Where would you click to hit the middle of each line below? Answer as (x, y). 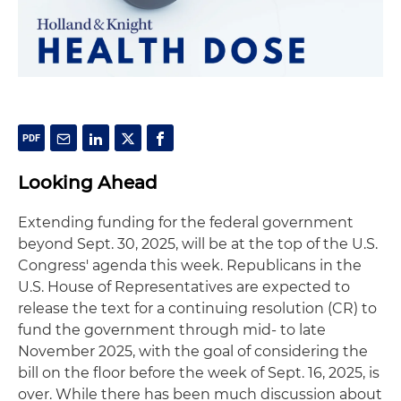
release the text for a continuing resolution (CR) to (197, 308)
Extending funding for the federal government (186, 222)
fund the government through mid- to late (172, 329)
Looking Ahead (88, 182)
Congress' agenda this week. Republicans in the (190, 265)
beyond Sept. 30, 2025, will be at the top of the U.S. (198, 243)
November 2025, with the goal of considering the (193, 351)
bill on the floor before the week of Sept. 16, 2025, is (199, 372)
